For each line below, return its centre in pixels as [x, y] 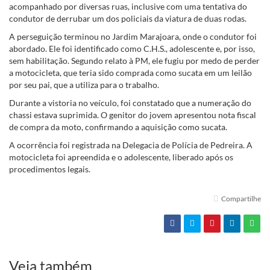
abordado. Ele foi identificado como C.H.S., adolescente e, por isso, [132, 49]
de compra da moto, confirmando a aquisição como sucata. [118, 127]
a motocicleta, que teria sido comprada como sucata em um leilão [130, 73]
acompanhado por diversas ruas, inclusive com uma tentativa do [128, 7]
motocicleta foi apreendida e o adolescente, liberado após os [121, 157]
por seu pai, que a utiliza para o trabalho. [84, 85]
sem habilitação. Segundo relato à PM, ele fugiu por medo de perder [134, 61]
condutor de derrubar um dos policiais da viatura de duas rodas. [128, 19]
